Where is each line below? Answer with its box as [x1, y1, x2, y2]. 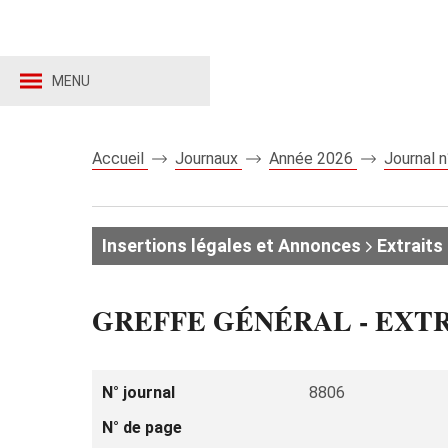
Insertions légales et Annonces [102, 235, 361, 256]
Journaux [175, 149, 242, 168]
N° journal [102, 383, 175, 402]
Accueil [92, 149, 148, 168]
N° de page [102, 418, 182, 437]
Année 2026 [269, 149, 357, 168]
